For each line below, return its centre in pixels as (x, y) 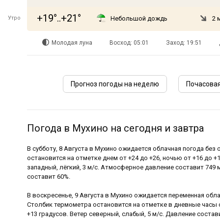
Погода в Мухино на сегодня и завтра (115, 128)
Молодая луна (72, 43)
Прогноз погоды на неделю (115, 84)
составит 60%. (49, 177)
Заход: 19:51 (184, 43)
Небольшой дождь (139, 18)
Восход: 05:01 (129, 43)
